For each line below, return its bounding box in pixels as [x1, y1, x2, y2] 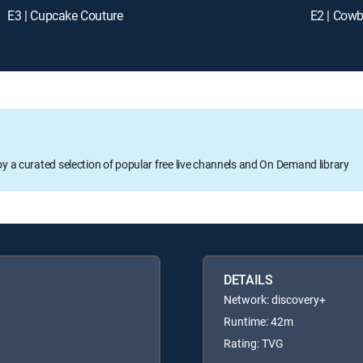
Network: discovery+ [224, 291, 326, 307]
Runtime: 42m [224, 313, 293, 329]
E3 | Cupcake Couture [7, 6, 123, 24]
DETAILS [224, 270, 273, 288]
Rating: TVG [224, 335, 284, 351]
